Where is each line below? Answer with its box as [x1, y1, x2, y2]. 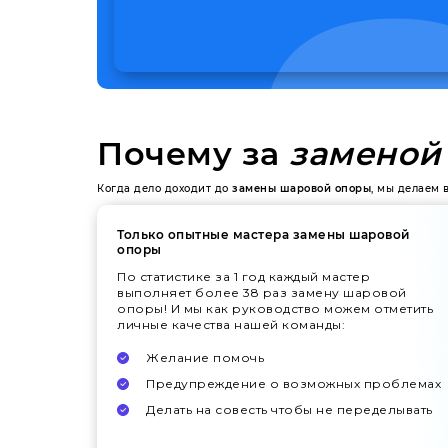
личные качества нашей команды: [117, 317, 345, 333]
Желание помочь [146, 350, 264, 366]
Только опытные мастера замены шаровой [117, 227, 410, 243]
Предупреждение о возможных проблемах [146, 376, 441, 392]
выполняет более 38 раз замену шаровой [117, 285, 407, 301]
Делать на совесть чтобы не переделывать [146, 402, 433, 418]
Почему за [97, 133, 289, 173]
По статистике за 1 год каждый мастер [117, 269, 370, 285]
